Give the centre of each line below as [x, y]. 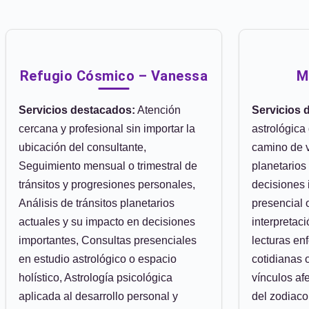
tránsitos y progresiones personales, [107, 185]
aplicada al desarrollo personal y [98, 296]
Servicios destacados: [77, 110]
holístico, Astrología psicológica [96, 278]
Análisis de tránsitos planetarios [97, 203]
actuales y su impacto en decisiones [107, 222]
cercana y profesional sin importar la [107, 129]
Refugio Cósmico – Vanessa [114, 76]
